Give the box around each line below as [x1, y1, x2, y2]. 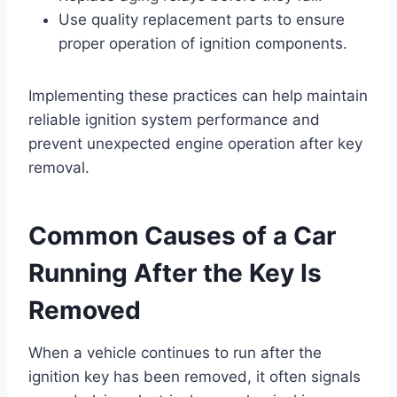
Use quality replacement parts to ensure [58, 10, 345, 28]
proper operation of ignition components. [58, 34, 347, 52]
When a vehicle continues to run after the [28, 343, 322, 362]
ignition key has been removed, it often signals [28, 367, 361, 385]
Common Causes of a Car [28, 220, 336, 251]
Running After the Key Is [28, 257, 322, 288]
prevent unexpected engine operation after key [28, 134, 362, 152]
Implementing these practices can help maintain [28, 86, 368, 105]
